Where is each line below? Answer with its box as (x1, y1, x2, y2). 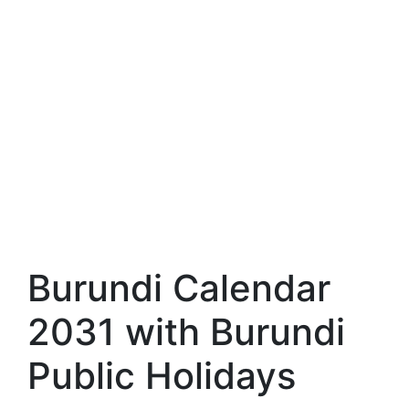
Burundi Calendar (27, 266, 330, 310)
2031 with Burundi (27, 309, 345, 354)
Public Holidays (27, 353, 296, 398)
